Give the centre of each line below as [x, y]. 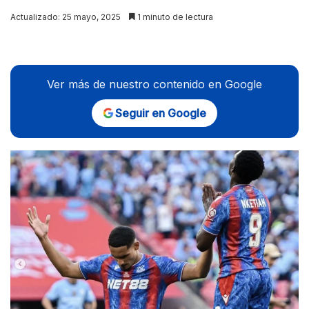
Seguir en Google [161, 113]
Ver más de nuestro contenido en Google [154, 84]
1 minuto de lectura [174, 17]
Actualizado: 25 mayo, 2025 [66, 17]
